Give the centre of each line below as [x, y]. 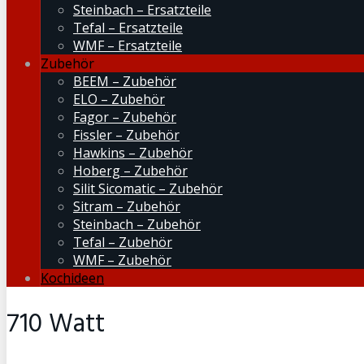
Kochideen [72, 278]
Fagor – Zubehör [125, 117]
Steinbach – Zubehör [137, 224]
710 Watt [56, 325]
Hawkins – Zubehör [133, 153]
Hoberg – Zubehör [130, 171]
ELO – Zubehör [119, 99]
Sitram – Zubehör [127, 206]
